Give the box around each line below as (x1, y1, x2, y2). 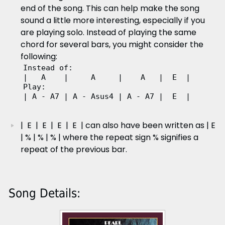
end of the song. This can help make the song (20, 2, 199, 14)
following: (20, 50, 57, 62)
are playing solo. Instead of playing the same (20, 26, 196, 38)
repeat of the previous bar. (20, 143, 127, 155)
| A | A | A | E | (23, 72, 190, 82)
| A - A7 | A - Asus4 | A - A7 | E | (23, 91, 195, 101)
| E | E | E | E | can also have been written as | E (20, 119, 215, 131)
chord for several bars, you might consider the (20, 38, 203, 50)
